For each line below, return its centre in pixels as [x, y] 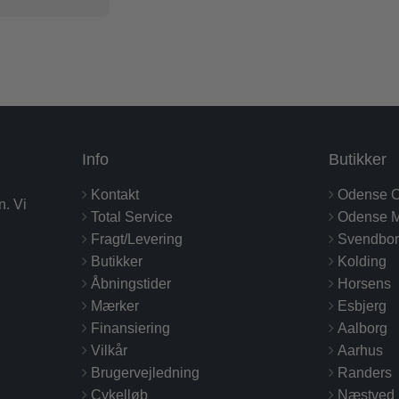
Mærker [115, 305]
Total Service [132, 216]
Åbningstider [131, 283]
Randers [364, 372]
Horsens [364, 283]
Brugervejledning [146, 372]
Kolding [362, 261]
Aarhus [360, 350]
